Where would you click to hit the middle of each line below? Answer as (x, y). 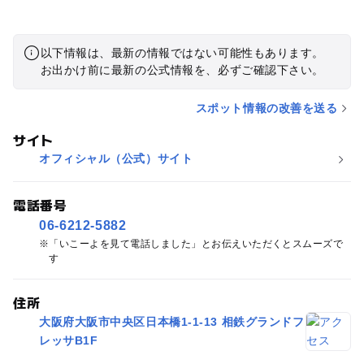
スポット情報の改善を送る (266, 108)
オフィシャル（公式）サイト (116, 159)
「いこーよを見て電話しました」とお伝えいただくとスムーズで (196, 244)
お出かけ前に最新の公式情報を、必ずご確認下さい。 (182, 69)
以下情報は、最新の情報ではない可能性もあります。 (182, 52)
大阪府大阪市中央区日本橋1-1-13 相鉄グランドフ (171, 322)
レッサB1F (68, 341)
